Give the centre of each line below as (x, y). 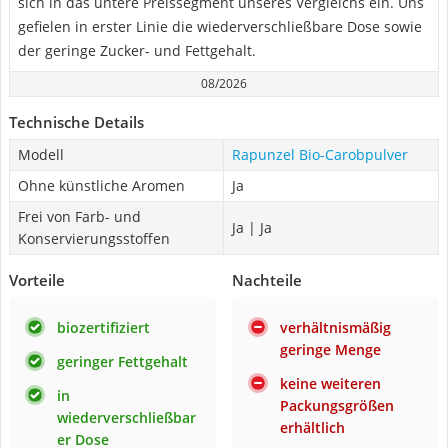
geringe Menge (330, 349)
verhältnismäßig (335, 327)
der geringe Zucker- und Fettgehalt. (137, 50)
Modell (41, 154)
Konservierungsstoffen (94, 238)
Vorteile (37, 280)
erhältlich (312, 427)
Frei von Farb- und (79, 216)
